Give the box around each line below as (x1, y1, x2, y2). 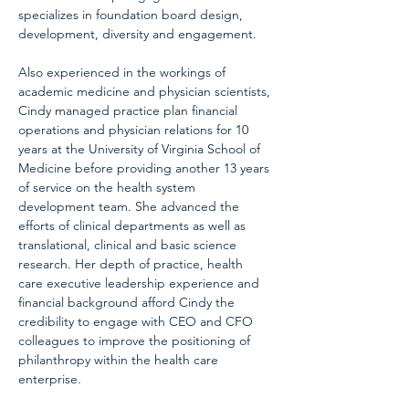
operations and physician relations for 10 (18, 121, 252, 139)
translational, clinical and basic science (18, 236, 240, 254)
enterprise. (18, 371, 81, 388)
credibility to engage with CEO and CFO (18, 313, 257, 330)
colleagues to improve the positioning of (18, 332, 254, 350)
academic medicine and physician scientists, (18, 83, 274, 100)
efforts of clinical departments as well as (18, 217, 249, 235)
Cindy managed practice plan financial (18, 102, 241, 120)
